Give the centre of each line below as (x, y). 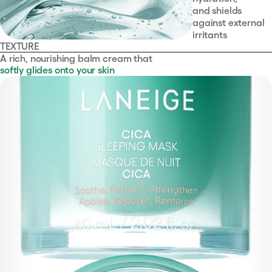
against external (229, 23)
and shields (217, 11)
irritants (210, 35)
